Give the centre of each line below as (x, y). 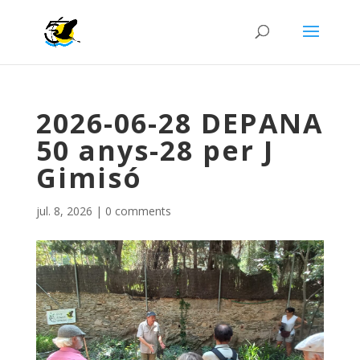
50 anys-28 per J (155, 150)
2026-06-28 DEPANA (179, 123)
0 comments (138, 211)
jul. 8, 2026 (64, 211)
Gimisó (89, 178)
